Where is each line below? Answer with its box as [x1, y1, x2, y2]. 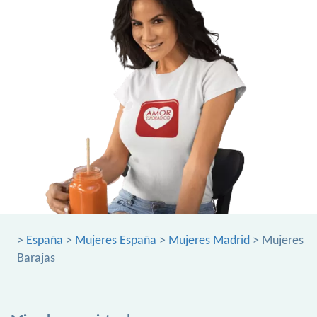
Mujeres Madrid [168, 234, 250, 248]
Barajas [17, 252, 55, 266]
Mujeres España [75, 234, 156, 248]
